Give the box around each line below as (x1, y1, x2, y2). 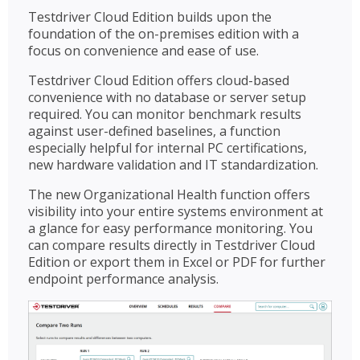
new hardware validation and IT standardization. (28, 156, 318, 174)
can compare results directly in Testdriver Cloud (28, 236, 315, 255)
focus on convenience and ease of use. (28, 42, 259, 60)
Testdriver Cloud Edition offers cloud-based (28, 72, 289, 90)
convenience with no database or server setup (28, 88, 306, 107)
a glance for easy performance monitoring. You (28, 219, 313, 238)
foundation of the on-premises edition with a (28, 25, 299, 43)
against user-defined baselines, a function (28, 122, 280, 141)
